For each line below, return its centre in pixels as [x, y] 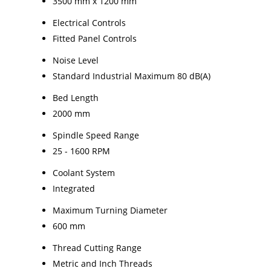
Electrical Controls [89, 22]
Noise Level [76, 60]
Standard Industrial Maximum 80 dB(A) [132, 76]
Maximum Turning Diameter [110, 210]
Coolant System [84, 172]
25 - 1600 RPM [81, 151]
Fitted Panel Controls [95, 38]
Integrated [74, 188]
